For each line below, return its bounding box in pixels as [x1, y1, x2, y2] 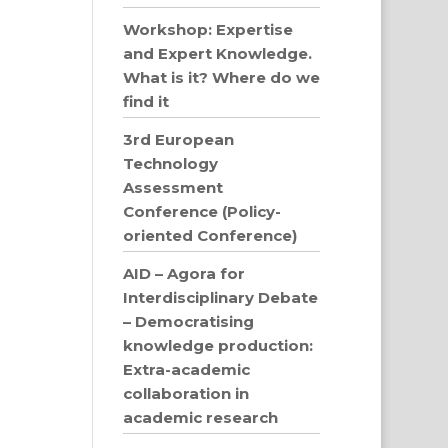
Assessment [123, 178, 224, 197]
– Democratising [123, 312, 255, 331]
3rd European [123, 130, 235, 149]
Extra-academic [123, 360, 251, 379]
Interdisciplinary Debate [123, 288, 319, 307]
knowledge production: [123, 336, 314, 355]
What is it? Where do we [123, 68, 321, 87]
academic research [123, 408, 279, 427]
